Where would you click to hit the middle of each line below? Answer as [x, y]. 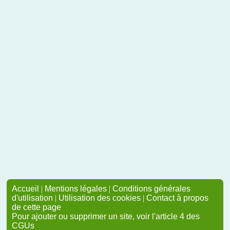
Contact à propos [177, 198]
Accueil [25, 189]
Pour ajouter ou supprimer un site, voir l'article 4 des [106, 216]
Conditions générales [151, 189]
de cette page [36, 207]
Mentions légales [76, 189]
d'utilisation [32, 198]
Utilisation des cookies [100, 198]
